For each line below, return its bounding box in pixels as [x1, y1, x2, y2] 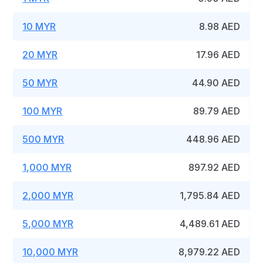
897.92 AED [188, 161, 241, 173]
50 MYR [22, 77, 58, 89]
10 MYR [22, 21, 56, 32]
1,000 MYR [22, 161, 72, 173]
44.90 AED [192, 77, 241, 89]
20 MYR [22, 49, 58, 60]
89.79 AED [193, 105, 241, 117]
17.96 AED [196, 49, 241, 60]
